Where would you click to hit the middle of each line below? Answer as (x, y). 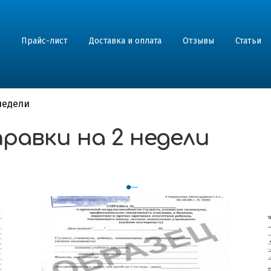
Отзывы (199, 41)
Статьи (249, 41)
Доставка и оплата (126, 41)
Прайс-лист (45, 41)
